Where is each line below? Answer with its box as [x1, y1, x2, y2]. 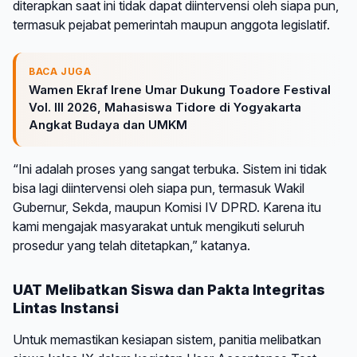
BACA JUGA [29, 65, 92, 77]
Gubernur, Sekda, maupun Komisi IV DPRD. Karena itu [13, 198, 321, 215]
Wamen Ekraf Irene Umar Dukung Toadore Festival [29, 81, 331, 97]
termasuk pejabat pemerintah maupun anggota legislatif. [13, 17, 330, 33]
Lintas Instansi [13, 299, 119, 316]
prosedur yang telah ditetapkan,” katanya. [13, 237, 250, 253]
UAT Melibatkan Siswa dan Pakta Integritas [13, 280, 325, 298]
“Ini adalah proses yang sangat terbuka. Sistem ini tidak [13, 160, 327, 177]
